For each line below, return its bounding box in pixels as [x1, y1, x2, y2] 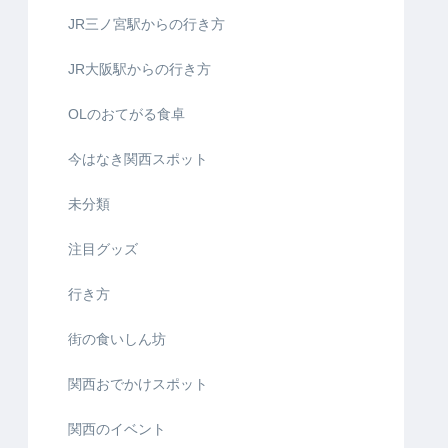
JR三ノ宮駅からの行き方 [68, 16, 225, 33]
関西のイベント [68, 421, 166, 438]
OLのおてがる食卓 [68, 106, 185, 123]
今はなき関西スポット [68, 151, 208, 168]
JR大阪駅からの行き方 [68, 61, 211, 78]
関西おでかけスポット [68, 376, 208, 393]
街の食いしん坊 [68, 331, 166, 348]
